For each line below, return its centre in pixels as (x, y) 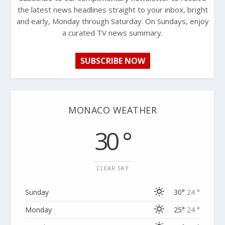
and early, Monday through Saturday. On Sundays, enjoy (113, 21)
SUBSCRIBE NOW (113, 61)
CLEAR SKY (113, 168)
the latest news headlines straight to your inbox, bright (113, 9)
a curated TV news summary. (113, 32)
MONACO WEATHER (113, 110)
